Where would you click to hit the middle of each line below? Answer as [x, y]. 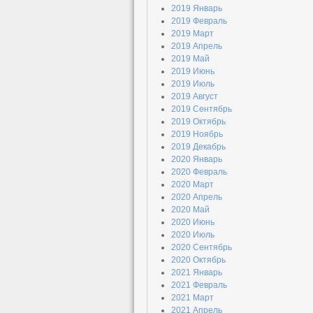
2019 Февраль [199, 21]
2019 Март [192, 34]
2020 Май [190, 210]
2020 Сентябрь [202, 247]
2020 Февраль [199, 172]
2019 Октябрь [198, 122]
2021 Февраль [199, 285]
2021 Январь [197, 272]
